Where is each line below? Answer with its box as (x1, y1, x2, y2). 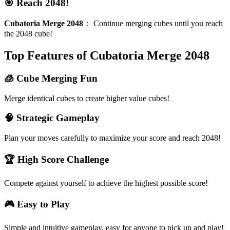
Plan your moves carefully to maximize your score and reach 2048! (4, 133, 221, 143)
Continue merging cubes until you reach (93, 19, 223, 28)
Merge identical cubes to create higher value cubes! (4, 93, 169, 103)
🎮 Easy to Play (4, 199, 70, 210)
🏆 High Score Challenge (4, 154, 109, 165)
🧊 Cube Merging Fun (4, 72, 98, 84)
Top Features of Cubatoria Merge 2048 (4, 49, 209, 63)
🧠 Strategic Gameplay (4, 112, 100, 124)
